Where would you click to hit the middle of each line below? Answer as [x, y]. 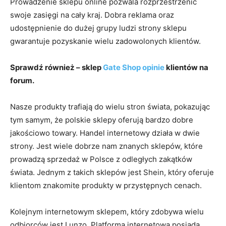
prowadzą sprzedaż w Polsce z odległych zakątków [101, 159]
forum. [22, 80]
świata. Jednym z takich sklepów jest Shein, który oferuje [112, 172]
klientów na [186, 67]
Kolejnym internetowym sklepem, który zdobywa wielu [107, 212]
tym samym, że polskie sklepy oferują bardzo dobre [102, 120]
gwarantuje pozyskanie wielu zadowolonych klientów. [105, 41]
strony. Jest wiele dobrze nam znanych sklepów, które [106, 146]
